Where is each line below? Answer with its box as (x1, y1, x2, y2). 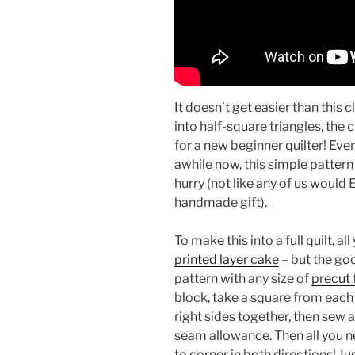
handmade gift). (174, 194, 267, 210)
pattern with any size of (174, 270, 311, 286)
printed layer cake (174, 251, 279, 267)
